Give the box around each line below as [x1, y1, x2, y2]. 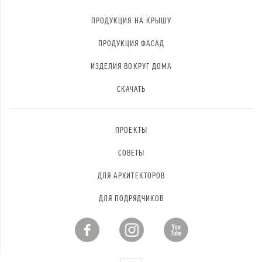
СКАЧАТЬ [116, 84, 146, 93]
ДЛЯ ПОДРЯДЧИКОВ [98, 193, 164, 202]
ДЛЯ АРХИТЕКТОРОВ [98, 170, 165, 180]
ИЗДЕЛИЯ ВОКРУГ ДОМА [91, 61, 172, 70]
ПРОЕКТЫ [115, 125, 147, 134]
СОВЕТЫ [118, 147, 145, 157]
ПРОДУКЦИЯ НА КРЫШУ [91, 15, 171, 25]
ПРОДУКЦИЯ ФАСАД [98, 38, 165, 47]
